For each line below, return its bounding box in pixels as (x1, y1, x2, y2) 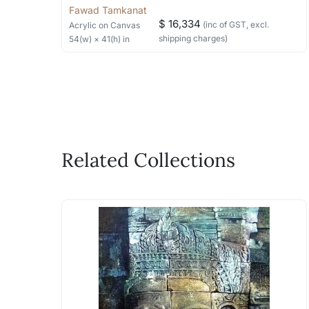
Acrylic (69, 20, 97, 30)
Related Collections (61, 147, 235, 172)
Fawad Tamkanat (69, 4, 147, 16)
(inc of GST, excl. (200, 19, 269, 30)
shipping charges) (158, 33, 228, 43)
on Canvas (99, 20, 140, 30)
